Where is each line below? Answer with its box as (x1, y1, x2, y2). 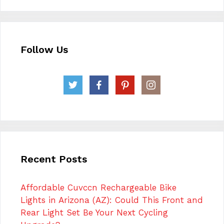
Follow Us (20, 43, 68, 55)
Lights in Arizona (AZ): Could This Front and (20, 194, 203, 205)
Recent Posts (20, 152, 87, 165)
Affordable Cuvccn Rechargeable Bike (20, 182, 176, 192)
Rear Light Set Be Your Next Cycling (20, 207, 168, 217)
